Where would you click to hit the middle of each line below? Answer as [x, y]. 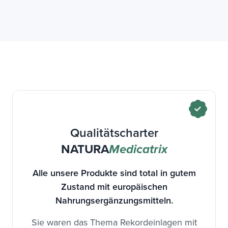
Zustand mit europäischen [114, 187]
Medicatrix [138, 150]
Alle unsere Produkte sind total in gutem [114, 173]
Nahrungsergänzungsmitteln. [114, 201]
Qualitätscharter [114, 133]
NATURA [85, 149]
